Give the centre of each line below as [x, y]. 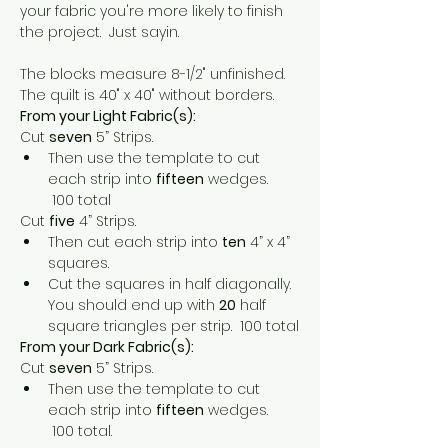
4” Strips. [105, 220]
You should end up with [133, 304]
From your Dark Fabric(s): [107, 346]
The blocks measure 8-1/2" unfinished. [156, 73]
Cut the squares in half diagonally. [173, 283]
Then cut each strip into [135, 241]
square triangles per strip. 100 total [173, 325]
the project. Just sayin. [99, 31]
